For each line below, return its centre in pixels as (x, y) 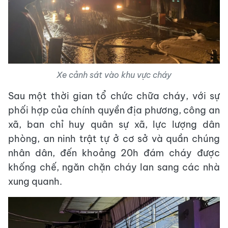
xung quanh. (35, 181)
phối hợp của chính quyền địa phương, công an (114, 110)
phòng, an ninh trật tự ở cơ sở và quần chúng (114, 138)
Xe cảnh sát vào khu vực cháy (114, 75)
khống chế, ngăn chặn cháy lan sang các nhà (114, 167)
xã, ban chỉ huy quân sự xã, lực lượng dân (114, 124)
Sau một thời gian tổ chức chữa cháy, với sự (114, 96)
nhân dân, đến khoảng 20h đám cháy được (114, 153)
